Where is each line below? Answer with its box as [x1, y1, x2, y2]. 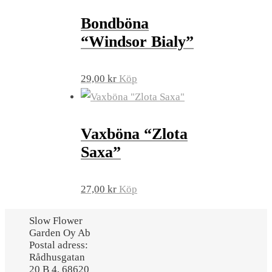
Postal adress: [29, 239, 88, 251]
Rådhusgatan [29, 251, 85, 263]
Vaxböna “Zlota [81, 125, 188, 143]
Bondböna [81, 14, 149, 32]
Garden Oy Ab [29, 227, 90, 239]
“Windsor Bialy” [81, 32, 194, 50]
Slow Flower [29, 215, 83, 227]
